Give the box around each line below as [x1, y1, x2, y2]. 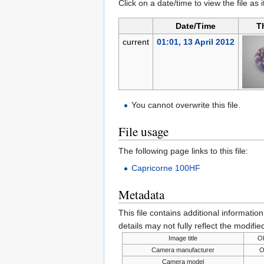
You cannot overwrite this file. [131, 100, 241, 110]
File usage [118, 123, 169, 140]
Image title [168, 235, 197, 242]
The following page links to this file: [118, 146, 248, 156]
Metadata [118, 186, 164, 203]
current [122, 37, 149, 47]
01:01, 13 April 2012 [156, 37, 235, 47]
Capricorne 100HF [131, 163, 201, 173]
